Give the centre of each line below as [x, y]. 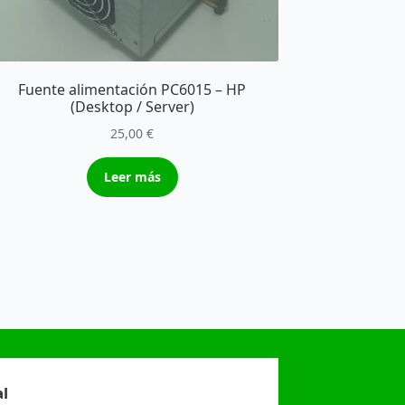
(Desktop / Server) [132, 107]
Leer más [132, 176]
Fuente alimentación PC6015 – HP [132, 90]
